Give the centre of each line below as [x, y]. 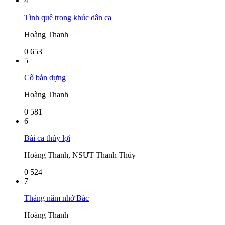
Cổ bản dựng [45, 77]
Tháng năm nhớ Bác [57, 198]
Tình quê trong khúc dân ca [68, 17]
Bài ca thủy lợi [47, 138]
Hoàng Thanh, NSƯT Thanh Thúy [80, 155]
